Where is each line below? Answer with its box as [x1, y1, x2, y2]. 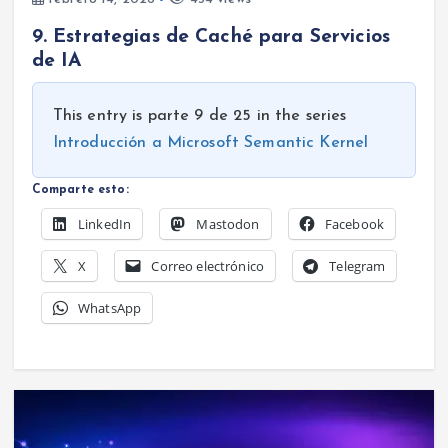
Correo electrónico [151, 257, 264, 276]
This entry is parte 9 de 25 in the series [52, 108, 347, 125]
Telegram [329, 257, 386, 276]
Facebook [324, 215, 385, 234]
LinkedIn [77, 215, 132, 234]
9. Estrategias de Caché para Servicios [31, 27, 391, 48]
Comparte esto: [31, 184, 129, 197]
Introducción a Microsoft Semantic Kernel [52, 135, 369, 152]
